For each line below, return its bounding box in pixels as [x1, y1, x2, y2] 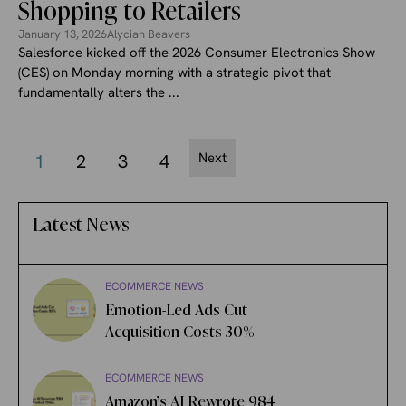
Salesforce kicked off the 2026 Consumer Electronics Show [18, 43, 375, 62]
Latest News [33, 212, 129, 236]
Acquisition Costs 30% [105, 322, 255, 341]
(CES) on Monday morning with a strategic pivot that [18, 63, 331, 82]
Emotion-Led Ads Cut [105, 300, 247, 319]
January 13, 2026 [18, 25, 107, 42]
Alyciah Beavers [107, 25, 190, 42]
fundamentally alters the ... [18, 82, 179, 101]
